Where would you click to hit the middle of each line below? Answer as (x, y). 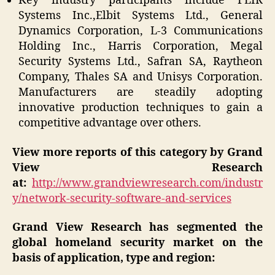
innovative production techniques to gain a (141, 108)
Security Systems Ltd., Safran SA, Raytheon (141, 62)
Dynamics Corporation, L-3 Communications (141, 31)
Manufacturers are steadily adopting (141, 93)
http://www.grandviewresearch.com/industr (147, 183)
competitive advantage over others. (110, 123)
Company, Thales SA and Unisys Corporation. (141, 77)
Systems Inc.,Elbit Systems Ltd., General (141, 16)
